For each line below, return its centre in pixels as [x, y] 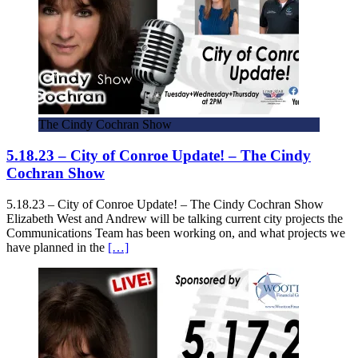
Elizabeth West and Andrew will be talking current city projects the [175, 218]
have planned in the [57, 247]
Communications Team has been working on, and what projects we [176, 233]
